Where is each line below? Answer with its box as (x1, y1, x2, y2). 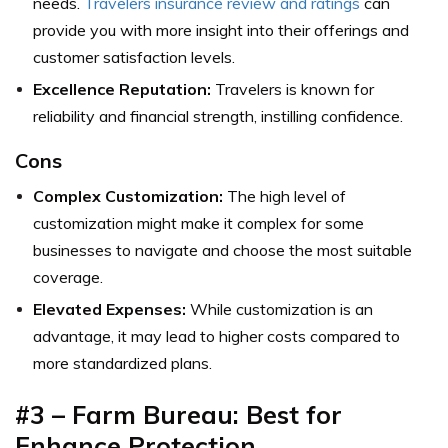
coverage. (33, 267, 103, 288)
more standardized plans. (33, 353, 212, 374)
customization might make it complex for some (33, 213, 364, 234)
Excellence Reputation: (33, 79, 211, 100)
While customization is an (186, 299, 373, 320)
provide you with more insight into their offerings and (33, 20, 409, 41)
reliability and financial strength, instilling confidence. (33, 106, 403, 127)
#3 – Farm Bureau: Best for (15, 399, 342, 431)
